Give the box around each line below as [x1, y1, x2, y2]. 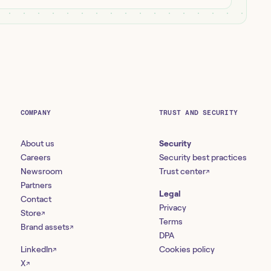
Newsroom [20, 166, 62, 176]
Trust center [159, 166, 206, 176]
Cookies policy [159, 244, 215, 254]
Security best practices [159, 152, 247, 162]
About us [20, 139, 54, 148]
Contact [20, 194, 51, 204]
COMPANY [20, 108, 51, 117]
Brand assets [20, 222, 70, 232]
